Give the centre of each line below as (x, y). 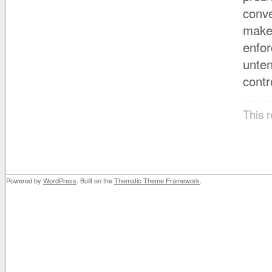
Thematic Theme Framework (157, 180)
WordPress (60, 180)
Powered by (25, 180)
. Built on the (95, 180)
